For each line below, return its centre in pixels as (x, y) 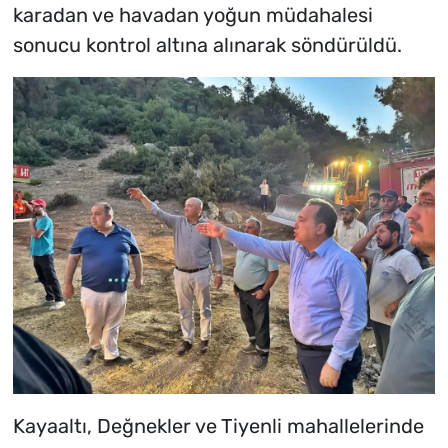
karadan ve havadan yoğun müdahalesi (192, 15)
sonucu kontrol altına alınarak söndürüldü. (207, 45)
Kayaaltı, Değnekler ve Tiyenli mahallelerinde (218, 426)
